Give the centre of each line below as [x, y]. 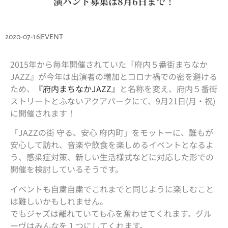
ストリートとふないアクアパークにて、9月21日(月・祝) [113, 101]
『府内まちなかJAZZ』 [77, 89]
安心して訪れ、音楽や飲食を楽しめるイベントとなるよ [112, 145]
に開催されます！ [43, 113]
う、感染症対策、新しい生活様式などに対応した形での [112, 157]
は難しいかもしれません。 [59, 201]
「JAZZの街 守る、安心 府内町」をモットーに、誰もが [112, 133]
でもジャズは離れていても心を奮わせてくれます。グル [111, 213]
